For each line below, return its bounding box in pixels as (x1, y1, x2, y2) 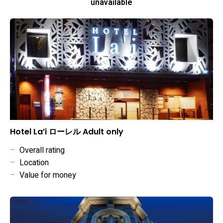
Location (15, 157, 49, 169)
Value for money (15, 169, 76, 182)
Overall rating (15, 144, 65, 157)
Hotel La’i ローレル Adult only (10, 126, 123, 138)
